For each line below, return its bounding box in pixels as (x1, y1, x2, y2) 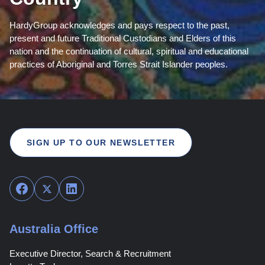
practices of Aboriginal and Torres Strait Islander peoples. (9, 59, 228, 69)
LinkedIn (70, 182, 104, 193)
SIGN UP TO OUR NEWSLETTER (27, 137, 175, 147)
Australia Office (9, 222, 98, 235)
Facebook (21, 182, 60, 193)
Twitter (46, 182, 72, 193)
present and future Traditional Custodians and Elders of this (9, 33, 236, 43)
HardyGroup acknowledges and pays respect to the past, (9, 20, 230, 30)
